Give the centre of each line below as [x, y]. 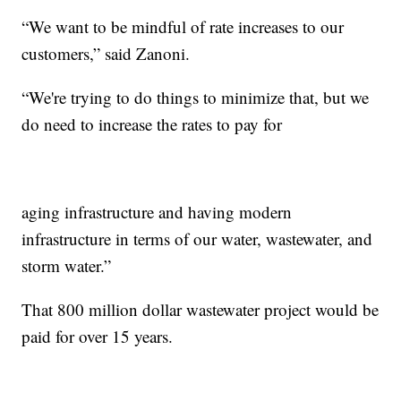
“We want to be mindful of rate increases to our [183, 27]
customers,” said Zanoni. [106, 54]
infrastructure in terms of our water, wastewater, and [197, 239]
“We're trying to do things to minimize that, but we [196, 98]
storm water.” [67, 266]
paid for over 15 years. [98, 337]
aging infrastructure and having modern [157, 212]
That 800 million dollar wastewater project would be [200, 310]
